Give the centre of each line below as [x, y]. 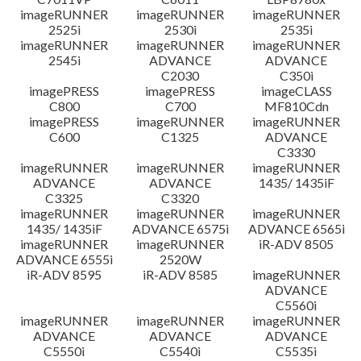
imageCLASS [296, 91]
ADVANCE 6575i [180, 228]
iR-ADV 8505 [297, 244]
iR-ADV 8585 [180, 274]
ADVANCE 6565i [296, 228]
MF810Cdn [296, 106]
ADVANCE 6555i [64, 259]
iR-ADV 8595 [64, 274]
